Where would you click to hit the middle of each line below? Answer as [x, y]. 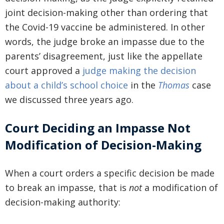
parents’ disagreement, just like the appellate [104, 56]
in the [143, 85]
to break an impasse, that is [67, 188]
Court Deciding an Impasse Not [98, 128]
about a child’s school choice [66, 85]
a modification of [180, 188]
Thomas [174, 85]
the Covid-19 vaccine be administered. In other [105, 27]
